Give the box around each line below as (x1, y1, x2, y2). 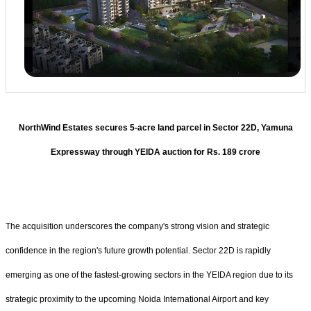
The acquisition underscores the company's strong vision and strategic (6, 221, 269, 231)
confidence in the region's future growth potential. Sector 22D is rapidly (6, 245, 271, 255)
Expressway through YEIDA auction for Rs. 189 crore (51, 147, 260, 158)
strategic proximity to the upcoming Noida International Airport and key (6, 294, 269, 304)
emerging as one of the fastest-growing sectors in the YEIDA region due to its (6, 269, 293, 280)
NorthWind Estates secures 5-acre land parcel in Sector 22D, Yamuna (18, 123, 293, 133)
